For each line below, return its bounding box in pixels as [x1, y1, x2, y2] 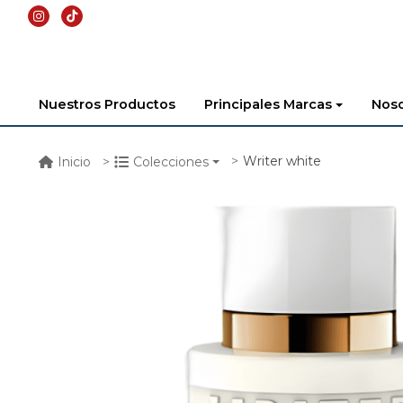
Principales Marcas [204, 96, 332, 113]
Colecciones [133, 153, 209, 170]
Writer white [242, 153, 321, 170]
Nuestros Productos [39, 96, 175, 113]
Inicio [58, 153, 91, 170]
